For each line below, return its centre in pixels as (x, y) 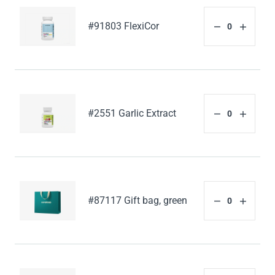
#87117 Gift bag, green (138, 201)
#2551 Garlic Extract (132, 114)
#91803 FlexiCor (124, 26)
